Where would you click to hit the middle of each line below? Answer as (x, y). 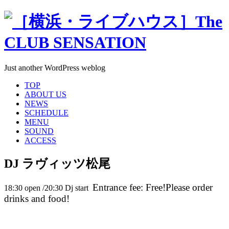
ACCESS (40, 140)
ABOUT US (45, 94)
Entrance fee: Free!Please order (153, 187)
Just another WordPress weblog (55, 67)
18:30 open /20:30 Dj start (48, 188)
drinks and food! (37, 198)
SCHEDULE (47, 112)
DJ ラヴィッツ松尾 (57, 163)
